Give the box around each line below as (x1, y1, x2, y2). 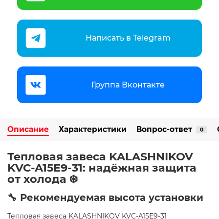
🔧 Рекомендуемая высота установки (7, 192, 203, 204)
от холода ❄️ (7, 172, 78, 186)
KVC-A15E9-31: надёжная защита (7, 161, 197, 175)
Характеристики (59, 125, 127, 134)
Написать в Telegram (85, 33, 171, 43)
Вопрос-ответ (136, 125, 192, 134)
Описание (7, 125, 49, 134)
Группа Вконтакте (91, 80, 165, 89)
